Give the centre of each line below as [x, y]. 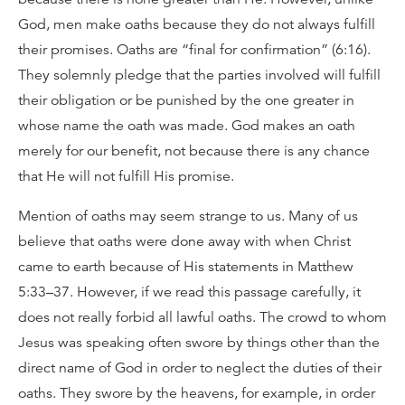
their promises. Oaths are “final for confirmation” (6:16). [194, 50]
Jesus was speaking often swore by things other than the [199, 343]
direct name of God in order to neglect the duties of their [200, 368]
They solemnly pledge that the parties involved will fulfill [199, 75]
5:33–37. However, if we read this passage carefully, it [189, 292]
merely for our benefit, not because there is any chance [194, 151]
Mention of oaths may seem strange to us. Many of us [188, 216]
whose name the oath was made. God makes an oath [187, 126]
